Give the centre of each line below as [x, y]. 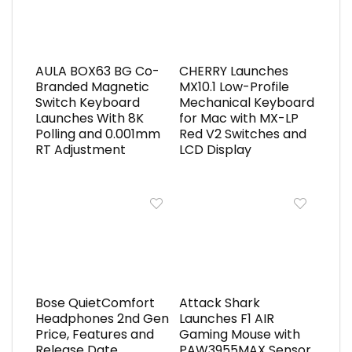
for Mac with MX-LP [238, 118]
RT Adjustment [80, 149]
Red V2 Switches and [242, 134]
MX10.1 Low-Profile [234, 86]
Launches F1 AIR [226, 318]
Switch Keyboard [87, 102]
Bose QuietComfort [95, 302]
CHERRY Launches [233, 71]
